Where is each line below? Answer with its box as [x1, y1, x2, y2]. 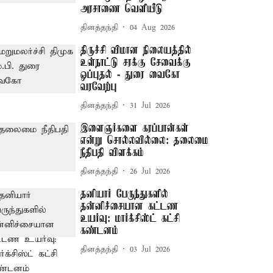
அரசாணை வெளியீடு [80, 3, 163, 15]
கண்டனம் [80, 225, 119, 237]
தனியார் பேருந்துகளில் [80, 188, 169, 200]
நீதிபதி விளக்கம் [80, 147, 144, 159]
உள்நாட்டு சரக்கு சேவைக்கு [80, 57, 191, 69]
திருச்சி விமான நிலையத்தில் [80, 44, 192, 57]
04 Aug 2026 [130, 22, 175, 33]
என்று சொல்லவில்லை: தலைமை [80, 135, 209, 147]
